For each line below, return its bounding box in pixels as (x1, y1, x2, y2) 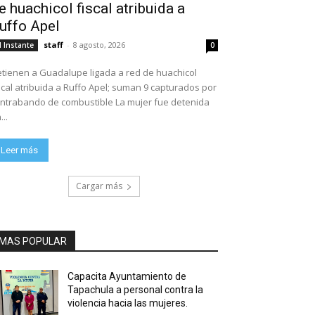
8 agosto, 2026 (73, 39, 125, 51)
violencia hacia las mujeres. (67, 297, 188, 309)
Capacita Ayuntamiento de (67, 271, 187, 283)
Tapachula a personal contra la (67, 284, 204, 296)
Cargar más (76, 180, 122, 193)
